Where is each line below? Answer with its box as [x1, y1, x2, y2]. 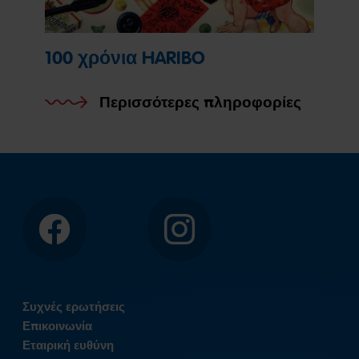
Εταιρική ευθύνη [22, 337, 114, 354]
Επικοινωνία [22, 318, 92, 335]
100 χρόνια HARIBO [45, 46, 205, 71]
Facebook [53, 227, 106, 244]
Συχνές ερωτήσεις [22, 299, 125, 316]
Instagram [178, 227, 233, 244]
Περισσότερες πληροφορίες [99, 92, 301, 113]
